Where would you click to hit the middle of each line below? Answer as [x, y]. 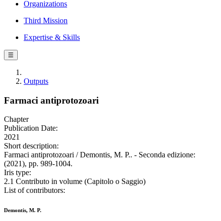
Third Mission [46, 20]
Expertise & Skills [52, 37]
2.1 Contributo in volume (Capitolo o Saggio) [75, 182]
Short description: [31, 146]
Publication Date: [31, 128]
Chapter [16, 119]
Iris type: [18, 173]
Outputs [36, 81]
